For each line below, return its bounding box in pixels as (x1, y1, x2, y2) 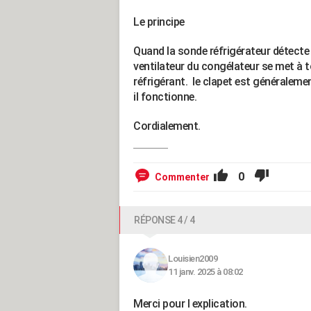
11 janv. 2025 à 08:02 (168, 267, 243, 277)
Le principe (133, 15, 185, 28)
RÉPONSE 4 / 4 (134, 215, 195, 226)
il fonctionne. (133, 90, 196, 103)
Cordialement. (133, 119, 201, 133)
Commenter (155, 171, 210, 183)
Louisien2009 (168, 253, 217, 264)
